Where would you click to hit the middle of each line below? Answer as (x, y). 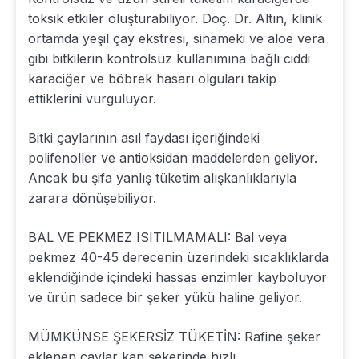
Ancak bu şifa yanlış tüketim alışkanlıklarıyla (162, 177)
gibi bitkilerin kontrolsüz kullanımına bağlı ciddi (169, 58)
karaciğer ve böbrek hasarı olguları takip (152, 78)
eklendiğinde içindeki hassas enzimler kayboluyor (177, 277)
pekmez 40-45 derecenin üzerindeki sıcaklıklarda (178, 257)
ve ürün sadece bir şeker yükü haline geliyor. (165, 297)
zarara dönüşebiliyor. (92, 198)
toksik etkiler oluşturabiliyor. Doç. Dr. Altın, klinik (175, 18)
